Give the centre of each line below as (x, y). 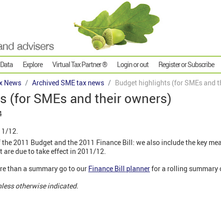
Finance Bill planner (119, 169)
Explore (33, 65)
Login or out (133, 65)
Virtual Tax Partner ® (80, 65)
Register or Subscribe (186, 65)
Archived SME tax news (68, 83)
